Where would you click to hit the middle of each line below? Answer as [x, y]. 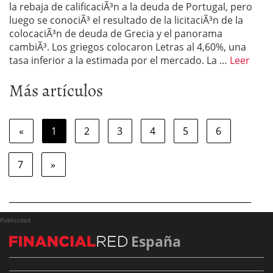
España [154, 241]
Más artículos [56, 90]
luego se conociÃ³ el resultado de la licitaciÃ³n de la [126, 20]
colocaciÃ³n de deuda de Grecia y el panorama [116, 34]
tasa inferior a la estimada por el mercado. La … [119, 60]
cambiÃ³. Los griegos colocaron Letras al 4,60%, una [128, 47]
